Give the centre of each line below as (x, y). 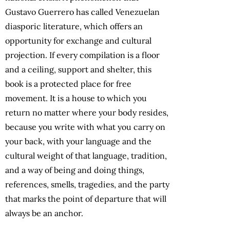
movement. (26, 98)
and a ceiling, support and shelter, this (78, 69)
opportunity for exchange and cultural (78, 40)
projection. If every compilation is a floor (82, 55)
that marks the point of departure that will (86, 198)
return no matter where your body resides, (87, 112)
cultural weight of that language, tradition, (86, 155)
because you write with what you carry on (85, 127)
